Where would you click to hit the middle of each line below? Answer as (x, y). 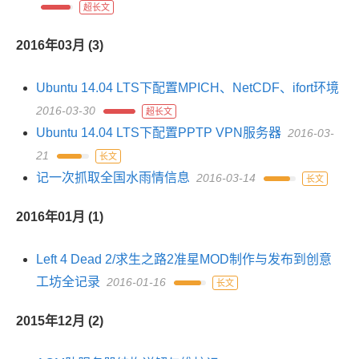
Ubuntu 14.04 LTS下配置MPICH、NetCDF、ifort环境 (188, 88)
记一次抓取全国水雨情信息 (113, 177)
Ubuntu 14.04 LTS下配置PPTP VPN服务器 (159, 133)
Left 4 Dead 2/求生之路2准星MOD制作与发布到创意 (184, 259)
